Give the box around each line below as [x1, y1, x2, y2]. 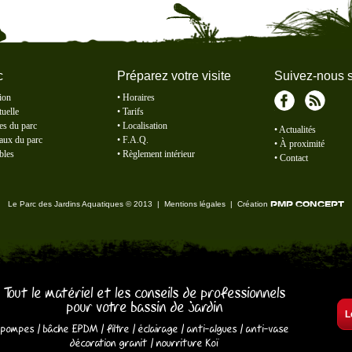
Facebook [274, 112, 310, 123]
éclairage [137, 322, 178, 335]
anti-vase [245, 322, 289, 335]
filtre [106, 322, 130, 335]
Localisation [123, 120, 167, 131]
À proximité [280, 138, 324, 149]
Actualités [279, 124, 316, 135]
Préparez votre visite [117, 69, 231, 82]
